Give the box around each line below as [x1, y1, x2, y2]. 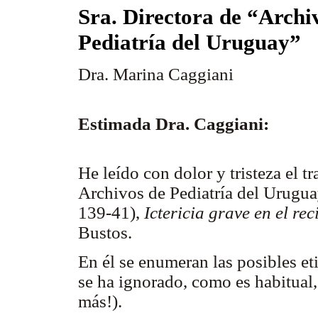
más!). [78, 292, 122, 312]
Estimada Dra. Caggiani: [78, 114, 269, 133]
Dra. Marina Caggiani [78, 65, 234, 84]
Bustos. [78, 222, 132, 242]
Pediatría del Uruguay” [78, 30, 301, 55]
